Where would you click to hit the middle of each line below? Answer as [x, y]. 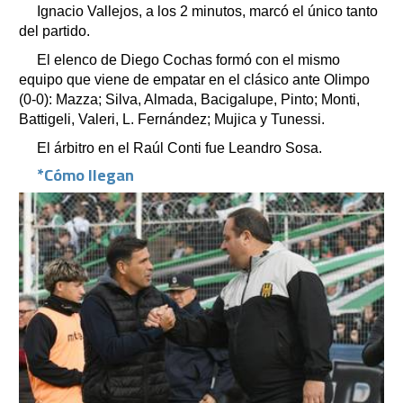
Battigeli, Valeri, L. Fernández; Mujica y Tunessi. [172, 119]
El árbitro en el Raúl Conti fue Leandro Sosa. [179, 148]
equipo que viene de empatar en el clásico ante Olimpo [194, 79]
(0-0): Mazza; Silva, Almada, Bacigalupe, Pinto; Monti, [189, 99]
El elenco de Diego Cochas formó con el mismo [188, 59]
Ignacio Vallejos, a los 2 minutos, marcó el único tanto [207, 11]
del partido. [54, 31]
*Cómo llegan [85, 175]
